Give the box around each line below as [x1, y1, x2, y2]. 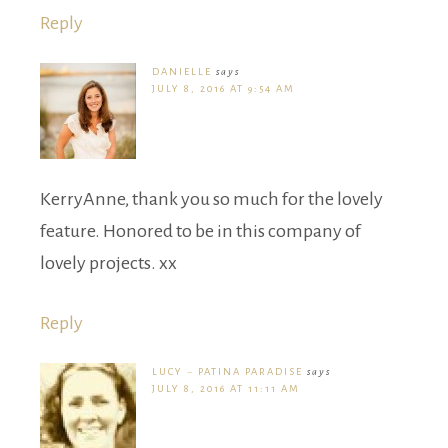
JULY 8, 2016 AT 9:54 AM [152, 82, 295, 94]
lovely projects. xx [40, 252, 177, 273]
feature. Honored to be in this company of [40, 220, 361, 241]
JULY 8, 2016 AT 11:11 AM [152, 382, 300, 394]
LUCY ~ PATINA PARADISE [152, 365, 303, 377]
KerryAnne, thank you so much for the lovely [40, 188, 383, 209]
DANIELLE [152, 65, 212, 77]
